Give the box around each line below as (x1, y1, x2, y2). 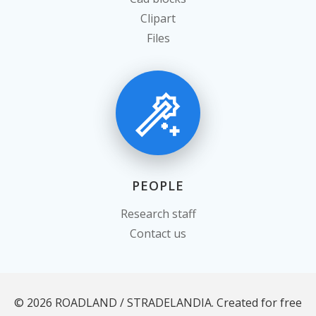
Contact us (130, 226, 186, 241)
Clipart (140, 11, 176, 26)
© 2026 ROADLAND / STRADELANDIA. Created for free (14, 295, 302, 310)
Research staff (120, 206, 196, 221)
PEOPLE (132, 177, 184, 194)
